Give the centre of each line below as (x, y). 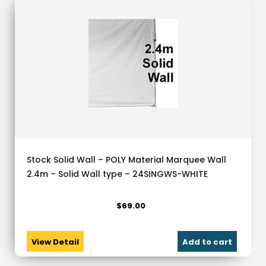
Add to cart (208, 242)
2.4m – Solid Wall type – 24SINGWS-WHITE (117, 174)
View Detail (55, 242)
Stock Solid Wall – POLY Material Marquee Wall (126, 160)
